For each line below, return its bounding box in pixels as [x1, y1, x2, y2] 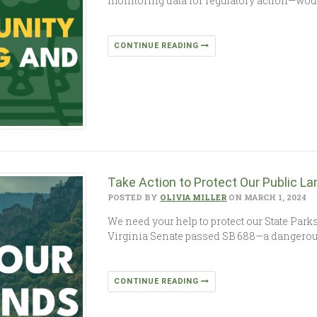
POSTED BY [108, 192, 161, 203]
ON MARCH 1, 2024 [226, 192, 307, 203]
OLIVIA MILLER [160, 192, 227, 203]
